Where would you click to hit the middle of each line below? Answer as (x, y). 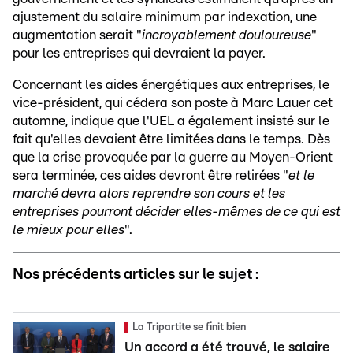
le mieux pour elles (69, 230)
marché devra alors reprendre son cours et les (149, 193)
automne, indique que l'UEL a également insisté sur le (171, 121)
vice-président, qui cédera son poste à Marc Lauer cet (173, 103)
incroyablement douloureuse (227, 35)
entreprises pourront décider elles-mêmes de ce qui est (176, 212)
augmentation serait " (77, 35)
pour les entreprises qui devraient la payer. (139, 53)
